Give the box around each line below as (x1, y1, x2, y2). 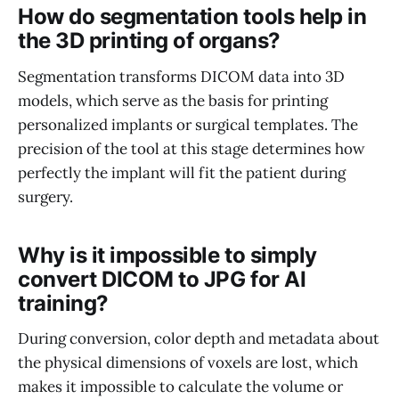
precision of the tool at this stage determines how (18, 138, 365, 159)
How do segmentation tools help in (18, 4, 367, 30)
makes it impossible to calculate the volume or (18, 377, 343, 397)
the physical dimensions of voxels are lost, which (18, 353, 358, 373)
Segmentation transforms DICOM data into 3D (18, 66, 345, 86)
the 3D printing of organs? (18, 28, 281, 54)
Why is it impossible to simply (18, 241, 317, 268)
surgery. (18, 186, 73, 207)
